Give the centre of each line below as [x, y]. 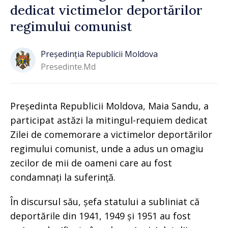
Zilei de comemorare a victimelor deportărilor [111, 134]
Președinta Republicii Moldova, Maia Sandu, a [109, 106]
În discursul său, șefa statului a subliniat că [105, 202]
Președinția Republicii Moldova [99, 54]
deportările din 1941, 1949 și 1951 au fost [101, 216]
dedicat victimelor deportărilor [106, 10]
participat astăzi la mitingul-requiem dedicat [109, 120]
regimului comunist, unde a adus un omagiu [107, 149]
